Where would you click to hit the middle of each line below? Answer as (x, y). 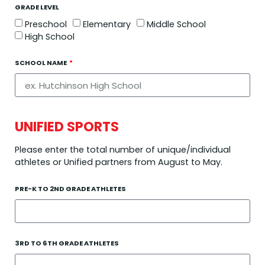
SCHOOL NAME (41, 63)
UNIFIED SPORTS (67, 127)
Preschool (46, 25)
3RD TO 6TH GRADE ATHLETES (67, 243)
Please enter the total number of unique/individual (123, 150)
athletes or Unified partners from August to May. (119, 162)
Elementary (107, 25)
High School (50, 37)
